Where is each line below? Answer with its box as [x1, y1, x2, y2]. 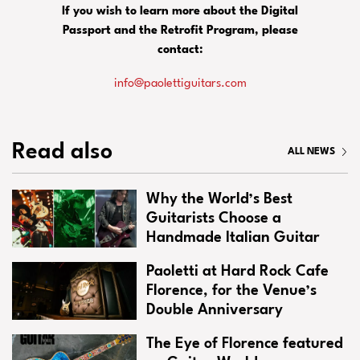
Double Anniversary [146, 302, 284, 317]
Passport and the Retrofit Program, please [62, 24, 298, 37]
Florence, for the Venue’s [146, 283, 317, 298]
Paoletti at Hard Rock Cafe [146, 264, 329, 279]
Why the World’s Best [146, 191, 293, 207]
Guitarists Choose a [146, 211, 282, 226]
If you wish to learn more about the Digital [62, 5, 298, 18]
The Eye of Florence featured [146, 336, 344, 351]
